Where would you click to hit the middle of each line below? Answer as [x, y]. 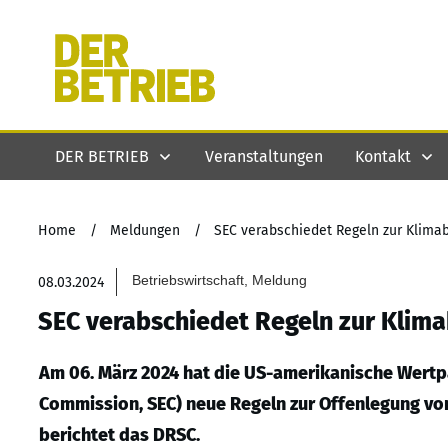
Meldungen [145, 230]
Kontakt [383, 156]
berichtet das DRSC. [119, 435]
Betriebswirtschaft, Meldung [220, 280]
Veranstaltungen [264, 156]
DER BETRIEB [102, 156]
